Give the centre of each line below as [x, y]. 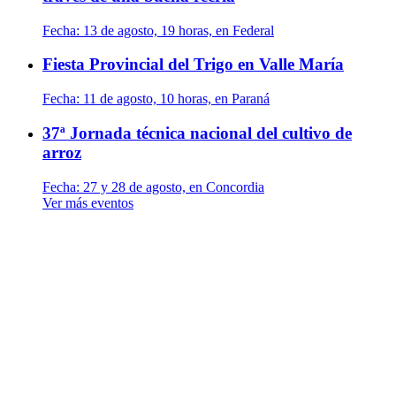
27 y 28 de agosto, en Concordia [172, 187]
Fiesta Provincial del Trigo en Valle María [193, 65]
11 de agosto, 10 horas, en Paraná [175, 99]
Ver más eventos [88, 202]
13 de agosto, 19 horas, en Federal [177, 30]
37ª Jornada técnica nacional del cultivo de [197, 133]
